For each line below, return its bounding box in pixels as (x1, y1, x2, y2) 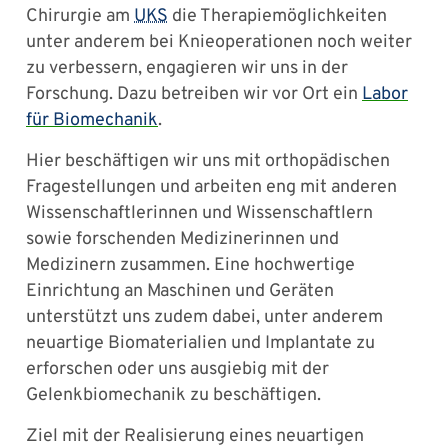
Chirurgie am (26, 5, 134, 29)
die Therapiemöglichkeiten (168, 5, 387, 29)
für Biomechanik (26, 109, 158, 133)
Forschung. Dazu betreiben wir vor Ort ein (26, 83, 362, 107)
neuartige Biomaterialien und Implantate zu (26, 332, 375, 356)
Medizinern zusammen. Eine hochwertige (26, 254, 355, 278)
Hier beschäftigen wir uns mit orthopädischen (26, 150, 390, 174)
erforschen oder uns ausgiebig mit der (26, 358, 329, 382)
